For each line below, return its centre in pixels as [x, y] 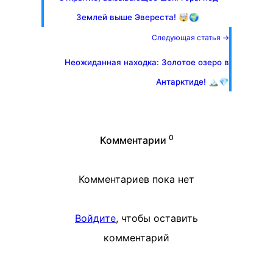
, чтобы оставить [157, 218]
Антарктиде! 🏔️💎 [193, 82]
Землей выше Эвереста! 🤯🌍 [138, 17]
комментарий [136, 238]
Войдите [95, 218]
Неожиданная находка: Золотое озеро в [147, 62]
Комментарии [133, 140]
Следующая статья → [190, 37]
